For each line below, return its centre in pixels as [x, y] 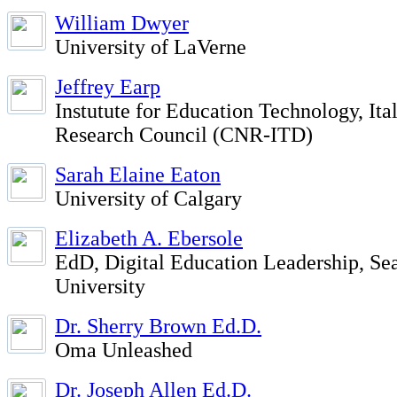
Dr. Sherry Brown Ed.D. [158, 326]
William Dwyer [122, 23]
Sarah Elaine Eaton [138, 175]
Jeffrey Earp [108, 87]
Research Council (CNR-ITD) [184, 135]
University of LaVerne [151, 47]
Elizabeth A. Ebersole [149, 238]
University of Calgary [148, 198]
